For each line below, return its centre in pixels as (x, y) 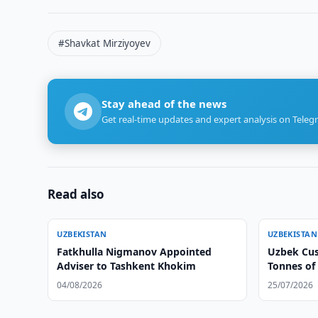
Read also (76, 194)
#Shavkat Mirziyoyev (105, 43)
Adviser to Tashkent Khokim (127, 266)
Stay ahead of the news (164, 104)
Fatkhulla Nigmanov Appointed (135, 252)
